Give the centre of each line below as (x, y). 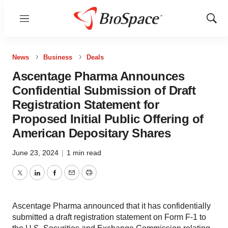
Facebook (72, 179)
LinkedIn (52, 179)
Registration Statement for (85, 105)
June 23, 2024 (36, 153)
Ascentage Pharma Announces (98, 76)
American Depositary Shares (91, 133)
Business (58, 57)
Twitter (31, 179)
